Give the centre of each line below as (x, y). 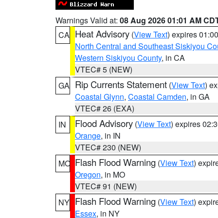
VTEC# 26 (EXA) (105, 108)
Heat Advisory (102, 34)
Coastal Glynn (100, 97)
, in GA (198, 97)
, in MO (113, 174)
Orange (88, 136)
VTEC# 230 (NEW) (108, 147)
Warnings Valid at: (88, 20)
